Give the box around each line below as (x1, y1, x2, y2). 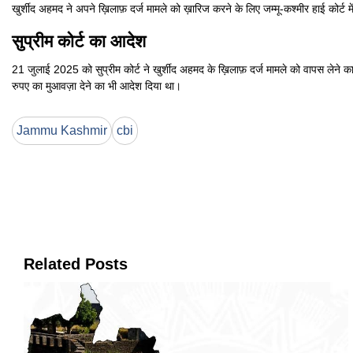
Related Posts (24, 255, 128, 273)
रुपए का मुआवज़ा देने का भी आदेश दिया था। (12, 80, 181, 93)
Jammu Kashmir (17, 124, 107, 138)
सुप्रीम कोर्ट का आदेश (12, 32, 146, 52)
